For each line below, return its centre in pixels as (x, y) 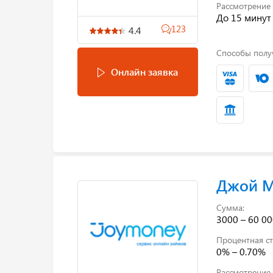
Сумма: (230, 207)
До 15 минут (243, 17)
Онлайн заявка (144, 72)
